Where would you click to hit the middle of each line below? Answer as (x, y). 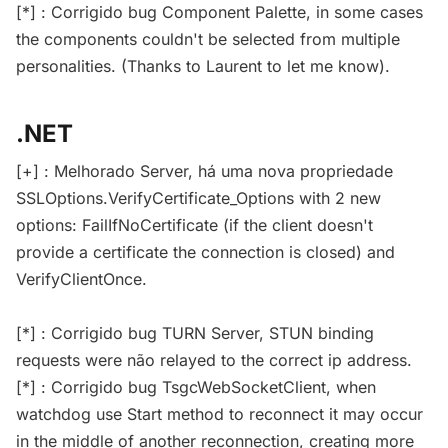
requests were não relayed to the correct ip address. (214, 360)
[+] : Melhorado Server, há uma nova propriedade (204, 171)
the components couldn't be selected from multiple (208, 39)
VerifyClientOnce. (81, 279)
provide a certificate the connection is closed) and (205, 252)
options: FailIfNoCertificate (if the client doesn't (194, 225)
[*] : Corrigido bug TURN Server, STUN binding (195, 333)
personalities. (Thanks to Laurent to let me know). (203, 66)
